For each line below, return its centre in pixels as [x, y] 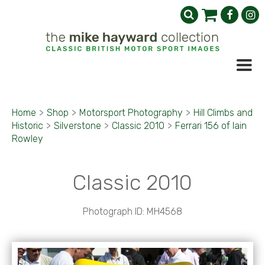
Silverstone [77, 126]
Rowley [28, 139]
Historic [28, 126]
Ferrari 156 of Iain [211, 126]
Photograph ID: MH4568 [132, 211]
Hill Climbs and [223, 113]
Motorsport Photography [131, 113]
